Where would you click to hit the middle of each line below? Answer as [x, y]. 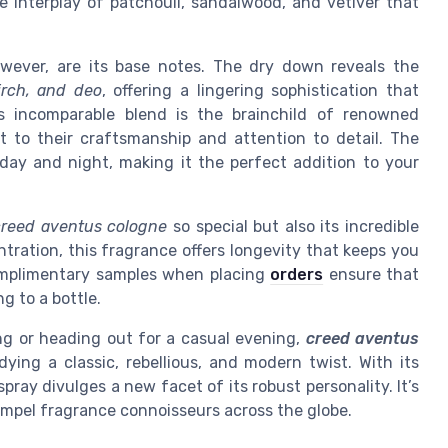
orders [297, 275]
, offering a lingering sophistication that [260, 91]
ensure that [371, 275]
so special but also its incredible [293, 227]
